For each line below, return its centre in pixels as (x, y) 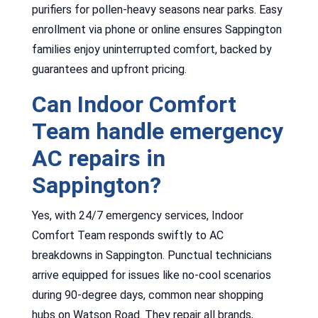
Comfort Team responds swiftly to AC (127, 235)
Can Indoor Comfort (134, 104)
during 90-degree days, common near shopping (147, 295)
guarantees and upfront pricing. (109, 69)
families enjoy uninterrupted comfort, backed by (152, 49)
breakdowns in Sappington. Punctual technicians (152, 255)
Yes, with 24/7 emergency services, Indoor (137, 215)
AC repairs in (98, 158)
